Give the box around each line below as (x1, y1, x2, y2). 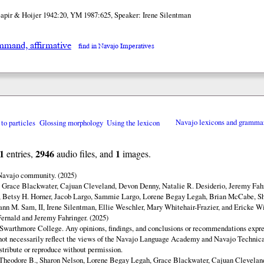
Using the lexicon (106, 117, 160, 128)
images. (120, 147, 151, 160)
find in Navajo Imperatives (78, 40, 154, 52)
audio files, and (54, 147, 115, 160)
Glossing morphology (39, 117, 103, 128)
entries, (4, 147, 35, 160)
